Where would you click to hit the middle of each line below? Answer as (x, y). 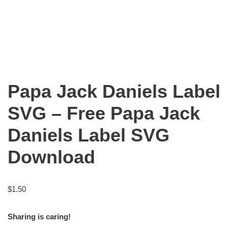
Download (51, 157)
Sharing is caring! (39, 216)
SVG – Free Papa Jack (104, 113)
